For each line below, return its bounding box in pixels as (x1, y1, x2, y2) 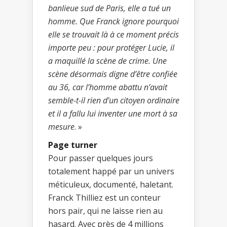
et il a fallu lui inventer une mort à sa (48, 108, 177, 120)
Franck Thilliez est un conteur (48, 192, 161, 204)
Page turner (48, 139, 97, 151)
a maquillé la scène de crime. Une (48, 55, 167, 67)
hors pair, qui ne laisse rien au (48, 205, 163, 217)
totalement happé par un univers (48, 166, 174, 177)
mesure (48, 121, 74, 133)
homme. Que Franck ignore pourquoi (48, 16, 179, 27)
